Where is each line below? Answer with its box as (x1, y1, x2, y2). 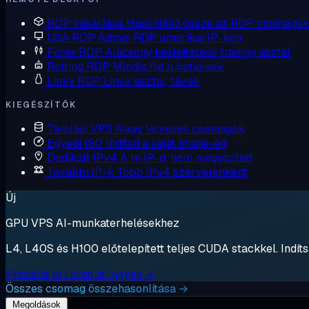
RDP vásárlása (47, 16, 123, 30)
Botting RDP (47, 59, 110, 74)
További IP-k (47, 165, 114, 179)
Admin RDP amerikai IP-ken (98, 30, 241, 45)
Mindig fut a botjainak (112, 59, 224, 74)
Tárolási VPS (47, 121, 112, 136)
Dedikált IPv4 (47, 150, 117, 165)
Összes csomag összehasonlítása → (6, 281, 188, 296)
